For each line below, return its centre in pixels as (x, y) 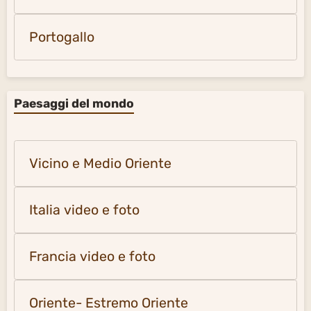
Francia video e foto (92, 256)
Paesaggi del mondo (74, 103)
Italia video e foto (84, 210)
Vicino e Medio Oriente (100, 163)
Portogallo (62, 37)
